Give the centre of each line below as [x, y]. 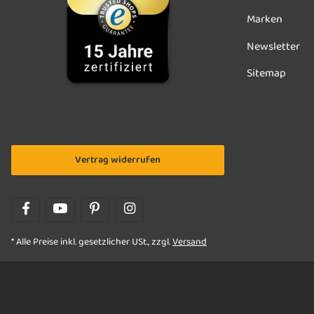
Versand [190, 242]
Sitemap [266, 74]
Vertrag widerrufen [118, 160]
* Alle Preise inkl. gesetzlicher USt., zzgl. [92, 242]
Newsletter [273, 47]
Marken [265, 20]
